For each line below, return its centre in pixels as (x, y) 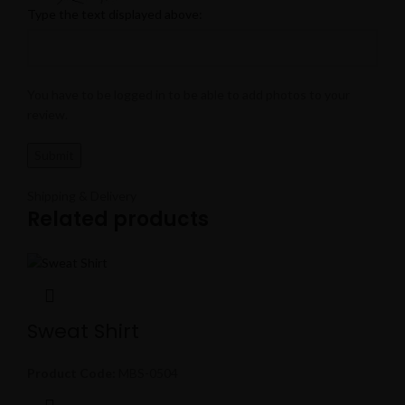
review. (47, 115)
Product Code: (71, 372)
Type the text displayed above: (115, 14)
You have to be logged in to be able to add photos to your (188, 95)
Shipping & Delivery (82, 196)
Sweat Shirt (83, 331)
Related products (118, 220)
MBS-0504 (147, 372)
